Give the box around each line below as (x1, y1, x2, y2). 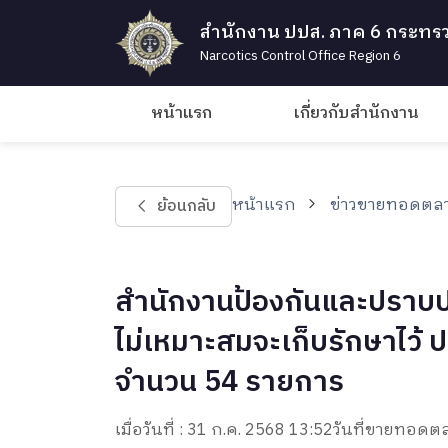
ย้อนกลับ (156, 192, 216, 220)
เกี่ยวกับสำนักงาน (294, 100, 420, 128)
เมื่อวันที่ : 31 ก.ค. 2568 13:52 (114, 416, 333, 444)
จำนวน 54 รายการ (114, 358, 344, 406)
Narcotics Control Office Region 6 (199, 45, 401, 68)
